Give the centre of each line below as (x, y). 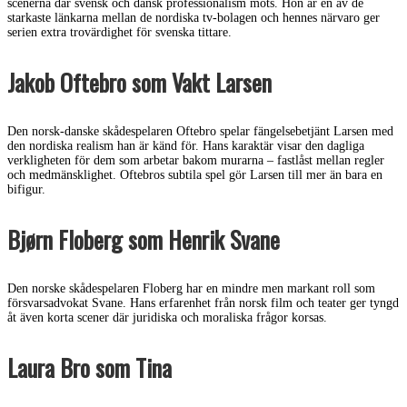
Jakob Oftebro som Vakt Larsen (139, 83)
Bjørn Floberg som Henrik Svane (144, 240)
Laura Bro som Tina (89, 368)
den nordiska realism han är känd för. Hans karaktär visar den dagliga (186, 146)
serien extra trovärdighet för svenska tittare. (119, 33)
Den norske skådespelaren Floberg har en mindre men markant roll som (191, 289)
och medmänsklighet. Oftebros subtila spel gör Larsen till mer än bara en (195, 175)
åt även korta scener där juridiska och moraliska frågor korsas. (167, 318)
